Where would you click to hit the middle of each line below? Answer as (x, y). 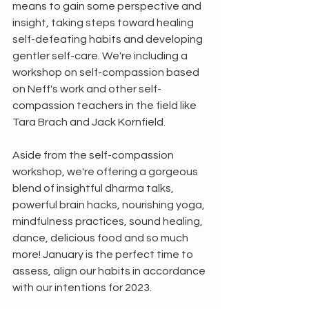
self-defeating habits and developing (109, 39)
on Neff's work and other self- (87, 89)
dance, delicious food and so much (101, 238)
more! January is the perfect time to (104, 255)
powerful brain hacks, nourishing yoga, (110, 205)
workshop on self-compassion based (107, 72)
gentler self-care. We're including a (101, 56)
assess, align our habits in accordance (110, 271)
